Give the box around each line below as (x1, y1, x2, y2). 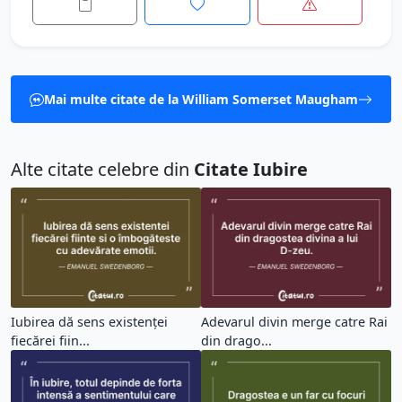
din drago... (201, 332, 272, 350)
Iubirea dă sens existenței (11, 313, 168, 331)
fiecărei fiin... (11, 332, 90, 350)
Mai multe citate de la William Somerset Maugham (44, 91, 358, 108)
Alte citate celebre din (11, 157, 194, 181)
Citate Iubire (194, 157, 308, 181)
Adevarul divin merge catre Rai (201, 313, 388, 331)
